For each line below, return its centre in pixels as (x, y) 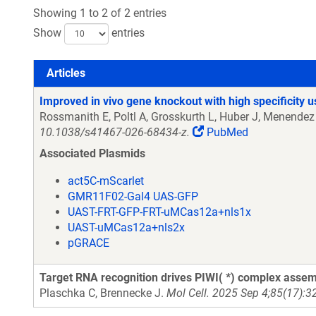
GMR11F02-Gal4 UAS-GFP (133, 196)
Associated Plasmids (92, 153)
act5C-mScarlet (106, 181)
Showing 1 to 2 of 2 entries (100, 13)
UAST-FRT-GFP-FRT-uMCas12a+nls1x (159, 212)
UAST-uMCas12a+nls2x (126, 227)
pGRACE (89, 243)
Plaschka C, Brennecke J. (103, 293)
